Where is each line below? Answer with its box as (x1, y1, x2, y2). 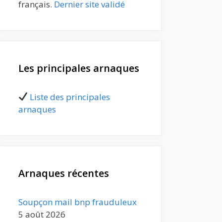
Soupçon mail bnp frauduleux (18, 196, 137, 208)
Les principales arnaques (18, 61, 139, 75)
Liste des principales (30, 91, 111, 103)
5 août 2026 (18, 208, 65, 220)
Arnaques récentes (18, 166, 109, 180)
